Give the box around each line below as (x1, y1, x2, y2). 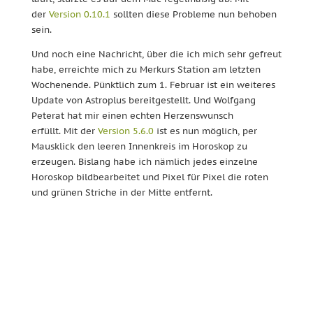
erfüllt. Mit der (31, 125, 98, 137)
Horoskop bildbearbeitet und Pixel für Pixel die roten (31, 171, 268, 183)
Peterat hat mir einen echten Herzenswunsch (31, 110, 233, 122)
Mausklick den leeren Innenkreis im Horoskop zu (31, 140, 247, 152)
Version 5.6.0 (97, 125, 154, 137)
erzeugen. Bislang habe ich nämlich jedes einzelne (31, 156, 258, 168)
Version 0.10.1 (48, 8, 110, 20)
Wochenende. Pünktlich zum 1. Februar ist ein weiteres (31, 79, 275, 91)
